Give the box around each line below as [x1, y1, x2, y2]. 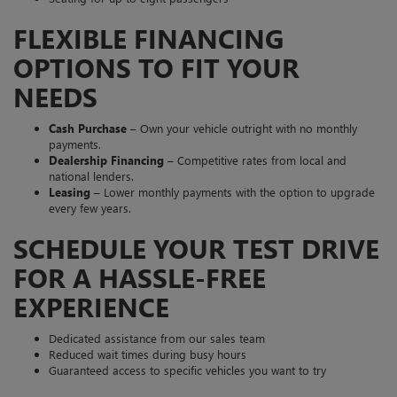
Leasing [49, 183, 90, 199]
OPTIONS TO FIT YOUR [13, 49, 300, 85]
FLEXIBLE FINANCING [13, 19, 284, 56]
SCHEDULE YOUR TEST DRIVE [13, 230, 379, 266]
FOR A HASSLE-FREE [13, 259, 266, 295]
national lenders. [49, 167, 134, 183]
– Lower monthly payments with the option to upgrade [90, 183, 375, 199]
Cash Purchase [49, 120, 127, 136]
